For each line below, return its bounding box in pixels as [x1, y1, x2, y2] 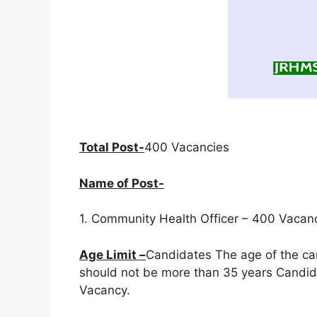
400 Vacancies [144, 140, 229, 155]
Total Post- [79, 140, 144, 155]
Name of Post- [79, 175, 164, 190]
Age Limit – [79, 247, 146, 262]
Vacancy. [79, 282, 130, 297]
